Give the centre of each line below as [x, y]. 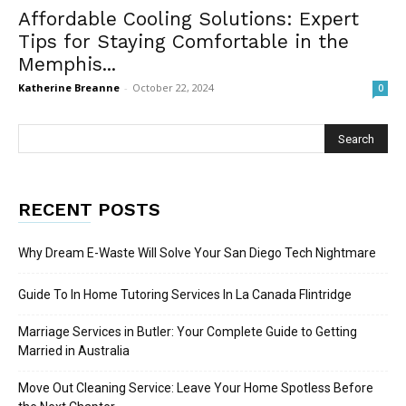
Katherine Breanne [69, 88]
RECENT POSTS [89, 210]
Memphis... [67, 64]
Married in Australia [74, 351]
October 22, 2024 [173, 88]
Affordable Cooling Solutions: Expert [188, 19]
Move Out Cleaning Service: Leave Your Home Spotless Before [196, 388]
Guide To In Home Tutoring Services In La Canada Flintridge [185, 295]
